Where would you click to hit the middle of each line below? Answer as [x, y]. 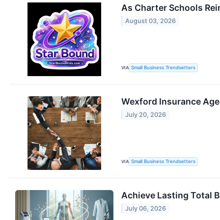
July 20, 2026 [146, 115]
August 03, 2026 [151, 21]
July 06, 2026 [146, 209]
